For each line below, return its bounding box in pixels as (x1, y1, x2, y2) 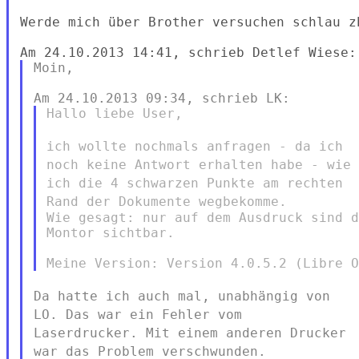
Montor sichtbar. (46, 224, 175, 240)
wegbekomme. (199, 193, 288, 209)
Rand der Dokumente (46, 193, 200, 209)
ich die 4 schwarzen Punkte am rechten (46, 175, 344, 191)
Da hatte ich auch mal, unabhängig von (33, 288, 330, 304)
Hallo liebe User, (46, 105, 184, 121)
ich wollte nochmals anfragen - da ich (46, 138, 344, 154)
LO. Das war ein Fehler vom (33, 306, 242, 322)
